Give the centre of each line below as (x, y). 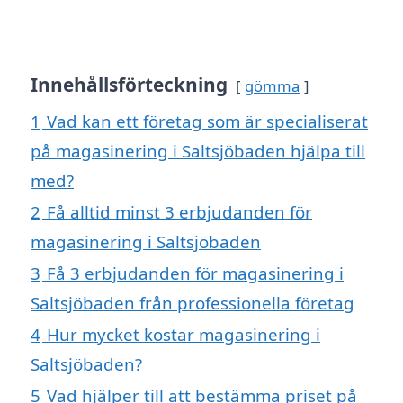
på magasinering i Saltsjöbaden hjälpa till (198, 151)
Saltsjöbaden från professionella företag (193, 303)
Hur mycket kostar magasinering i (184, 335)
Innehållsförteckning (129, 85)
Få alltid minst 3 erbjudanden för (179, 212)
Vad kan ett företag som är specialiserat (207, 121)
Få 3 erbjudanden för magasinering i (195, 273)
